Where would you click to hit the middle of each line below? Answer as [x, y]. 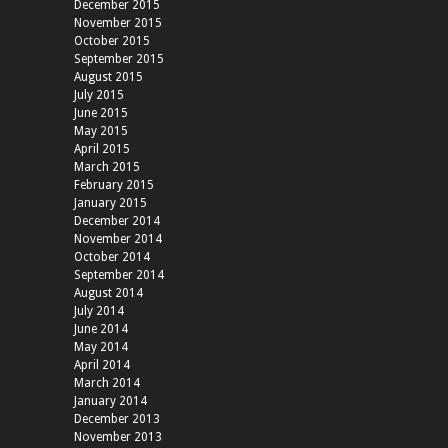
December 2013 [117, 419]
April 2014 [102, 365]
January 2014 [110, 401]
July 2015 [99, 95]
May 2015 [101, 131]
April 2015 [102, 149]
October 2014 [112, 257]
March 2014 [107, 383]
